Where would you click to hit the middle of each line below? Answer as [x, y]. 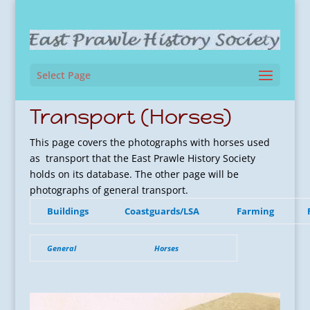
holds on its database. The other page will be [134, 174]
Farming [254, 211]
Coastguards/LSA [162, 211]
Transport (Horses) [130, 117]
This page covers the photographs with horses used [149, 142]
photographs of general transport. [109, 190]
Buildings [67, 211]
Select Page [63, 75]
